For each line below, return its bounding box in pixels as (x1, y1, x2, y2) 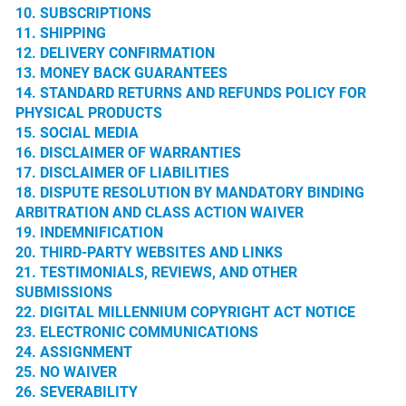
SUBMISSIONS (15, 284, 112, 301)
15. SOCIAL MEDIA (15, 124, 139, 141)
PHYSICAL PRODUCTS (15, 104, 162, 121)
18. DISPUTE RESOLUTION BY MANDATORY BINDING (15, 184, 364, 201)
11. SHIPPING (15, 24, 106, 42)
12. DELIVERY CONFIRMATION (15, 44, 215, 62)
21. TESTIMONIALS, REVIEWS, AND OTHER (15, 264, 297, 281)
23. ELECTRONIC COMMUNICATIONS (15, 324, 258, 341)
